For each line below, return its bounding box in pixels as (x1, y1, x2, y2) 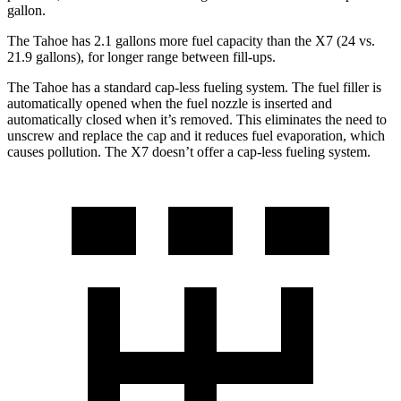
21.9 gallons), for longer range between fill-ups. (7, 48, 276, 64)
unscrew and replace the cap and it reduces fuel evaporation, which (7, 127, 385, 143)
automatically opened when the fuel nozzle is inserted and (7, 95, 332, 111)
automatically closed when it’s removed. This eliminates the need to (7, 111, 387, 127)
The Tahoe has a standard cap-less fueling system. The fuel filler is (7, 79, 381, 95)
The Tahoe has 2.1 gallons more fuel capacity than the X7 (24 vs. (7, 32, 375, 48)
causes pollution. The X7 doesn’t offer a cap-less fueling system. (7, 143, 371, 159)
